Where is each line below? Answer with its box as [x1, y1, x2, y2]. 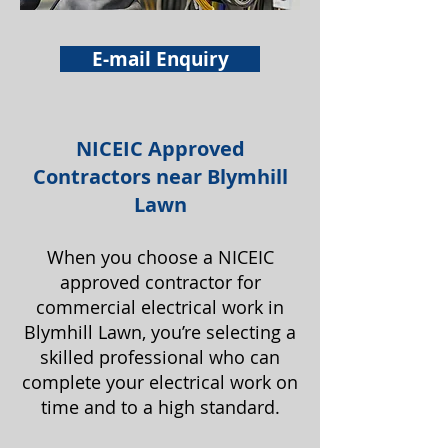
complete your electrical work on [22, 370, 298, 394]
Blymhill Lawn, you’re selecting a [24, 320, 296, 344]
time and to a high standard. [40, 395, 280, 419]
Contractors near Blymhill [32, 163, 288, 190]
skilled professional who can [40, 345, 280, 369]
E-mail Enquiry [91, 46, 229, 72]
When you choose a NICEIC [46, 245, 274, 269]
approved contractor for [59, 270, 261, 294]
